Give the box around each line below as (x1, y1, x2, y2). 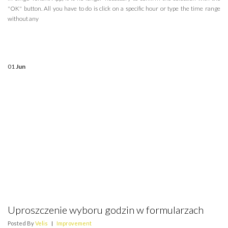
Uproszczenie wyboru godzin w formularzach (8, 204, 204, 216)
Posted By (8, 220, 35, 227)
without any (8, 15, 39, 23)
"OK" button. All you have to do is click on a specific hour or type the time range (8, 5, 220, 13)
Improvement (56, 220, 92, 227)
